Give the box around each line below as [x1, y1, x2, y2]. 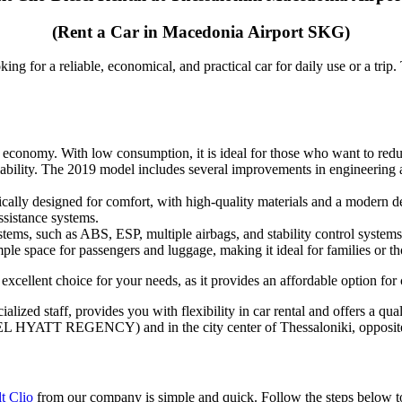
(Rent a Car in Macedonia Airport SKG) [52, 22, 350, 41]
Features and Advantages [124, 109, 278, 126]
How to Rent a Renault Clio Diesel [97, 354, 305, 371]
